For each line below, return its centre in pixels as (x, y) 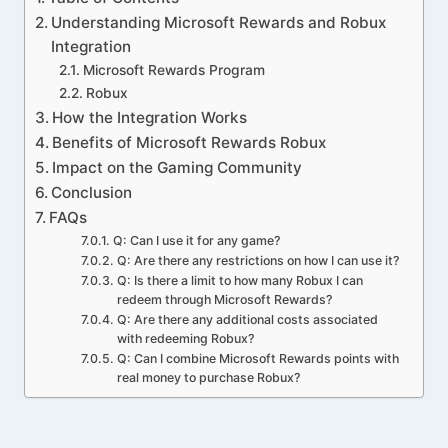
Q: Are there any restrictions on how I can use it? (258, 260)
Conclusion (92, 192)
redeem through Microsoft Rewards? (224, 299)
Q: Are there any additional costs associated (247, 319)
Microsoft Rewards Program (173, 70)
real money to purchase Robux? (208, 377)
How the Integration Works (150, 117)
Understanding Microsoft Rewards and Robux (219, 22)
